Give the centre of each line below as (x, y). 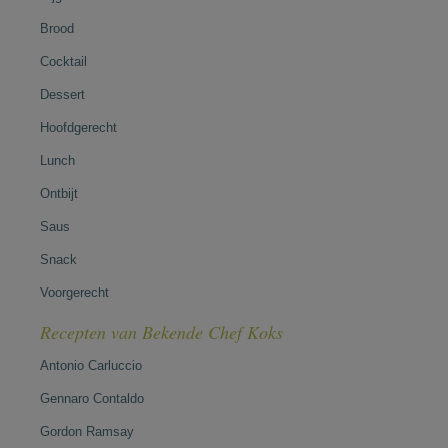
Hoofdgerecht (78, 127)
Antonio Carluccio (91, 365)
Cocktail (63, 61)
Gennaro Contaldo (92, 398)
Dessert (62, 94)
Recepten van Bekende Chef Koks (161, 331)
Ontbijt (59, 193)
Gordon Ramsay (87, 431)
